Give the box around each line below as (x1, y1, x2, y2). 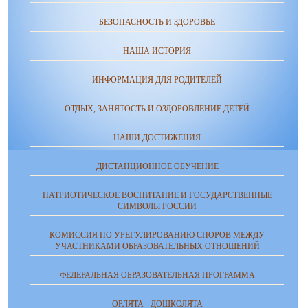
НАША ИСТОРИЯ (123, 45, 191, 56)
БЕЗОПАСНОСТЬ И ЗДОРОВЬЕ (99, 16, 215, 27)
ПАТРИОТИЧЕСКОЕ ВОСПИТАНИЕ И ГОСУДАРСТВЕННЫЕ (42, 190, 272, 200)
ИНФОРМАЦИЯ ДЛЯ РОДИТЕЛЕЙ (92, 74, 222, 85)
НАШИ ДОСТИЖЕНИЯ (113, 132, 201, 142)
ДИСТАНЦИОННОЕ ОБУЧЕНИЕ (96, 161, 219, 171)
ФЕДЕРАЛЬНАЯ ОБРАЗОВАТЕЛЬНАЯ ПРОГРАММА (59, 269, 255, 280)
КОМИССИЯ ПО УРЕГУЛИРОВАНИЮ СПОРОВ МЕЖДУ (49, 230, 265, 240)
